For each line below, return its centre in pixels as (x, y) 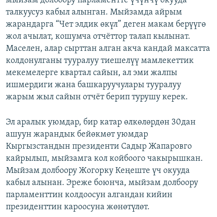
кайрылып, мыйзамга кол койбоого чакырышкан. (104, 159)
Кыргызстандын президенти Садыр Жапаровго (99, 147)
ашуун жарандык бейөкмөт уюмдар (77, 135)
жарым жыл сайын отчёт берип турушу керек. (97, 97)
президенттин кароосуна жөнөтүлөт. (78, 207)
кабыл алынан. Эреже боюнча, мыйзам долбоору (102, 183)
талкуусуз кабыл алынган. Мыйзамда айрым (94, 13)
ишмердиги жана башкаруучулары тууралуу (93, 85)
